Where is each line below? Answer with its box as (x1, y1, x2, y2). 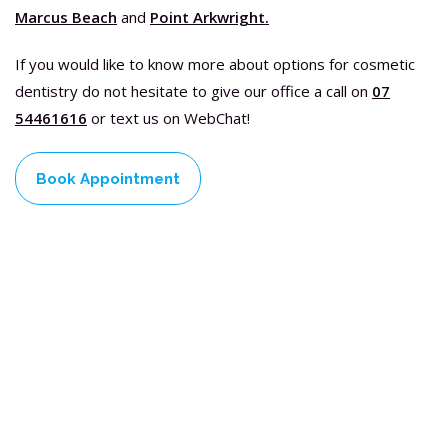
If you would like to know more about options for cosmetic (15, 54, 415, 74)
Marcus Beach (15, 7, 117, 27)
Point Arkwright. (150, 7, 269, 27)
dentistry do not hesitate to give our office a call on (15, 81, 372, 101)
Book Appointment (36, 169, 180, 188)
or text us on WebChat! (87, 108, 250, 128)
